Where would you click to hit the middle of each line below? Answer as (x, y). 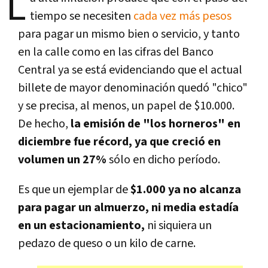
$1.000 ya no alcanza (185, 189)
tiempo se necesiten (82, 16)
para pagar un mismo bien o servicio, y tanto (129, 34)
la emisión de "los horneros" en (154, 124)
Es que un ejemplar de (73, 189)
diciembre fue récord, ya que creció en (119, 141)
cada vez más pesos (182, 16)
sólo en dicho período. (163, 159)
